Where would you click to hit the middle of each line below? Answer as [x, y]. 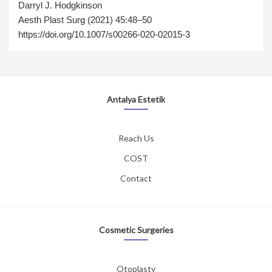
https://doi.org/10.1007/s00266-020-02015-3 [104, 35]
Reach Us [136, 138]
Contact [136, 178]
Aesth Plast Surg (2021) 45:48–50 [85, 20]
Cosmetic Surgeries [136, 230]
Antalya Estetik [136, 100]
